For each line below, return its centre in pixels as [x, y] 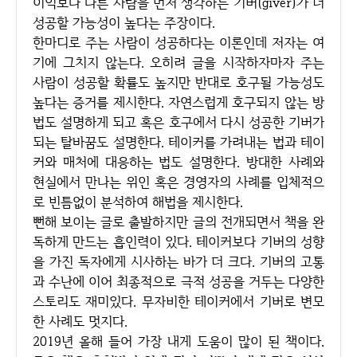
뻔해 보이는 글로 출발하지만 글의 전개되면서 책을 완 [39, 222]
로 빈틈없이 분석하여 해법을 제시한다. [138, 202]
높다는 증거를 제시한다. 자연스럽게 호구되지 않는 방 [178, 102]
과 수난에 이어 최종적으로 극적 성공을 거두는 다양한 [178, 281]
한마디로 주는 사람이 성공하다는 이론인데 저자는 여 [39, 42]
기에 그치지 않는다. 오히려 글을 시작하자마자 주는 [178, 62]
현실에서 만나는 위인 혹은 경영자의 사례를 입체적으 [178, 182]
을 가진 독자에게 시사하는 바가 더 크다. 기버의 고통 [178, 261]
